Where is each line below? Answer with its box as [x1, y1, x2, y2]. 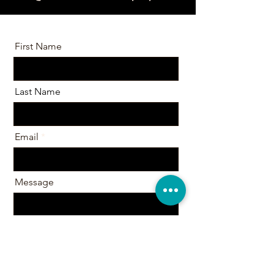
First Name [15, 40, 62, 52]
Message [15, 176, 54, 188]
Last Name [15, 86, 61, 97]
